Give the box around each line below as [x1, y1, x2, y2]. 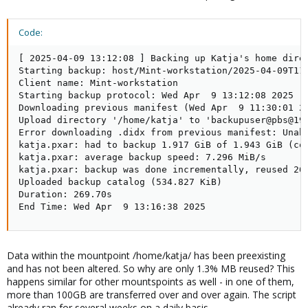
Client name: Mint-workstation [19, 78, 178, 88]
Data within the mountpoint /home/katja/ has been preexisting [7, 249, 285, 262]
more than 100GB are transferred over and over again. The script [7, 288, 296, 301]
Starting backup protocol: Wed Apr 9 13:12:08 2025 [19, 90, 294, 100]
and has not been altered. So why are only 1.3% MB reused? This [7, 262, 295, 275]
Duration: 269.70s [19, 189, 112, 199]
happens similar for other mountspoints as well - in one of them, [7, 275, 294, 288]
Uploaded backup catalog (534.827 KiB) [19, 177, 222, 187]
